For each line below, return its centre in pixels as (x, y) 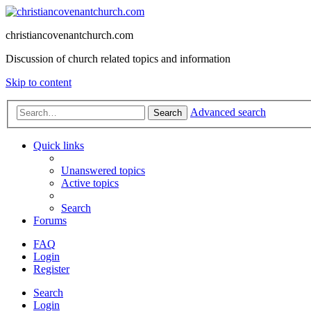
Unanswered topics (103, 170)
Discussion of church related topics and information (118, 59)
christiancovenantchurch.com (69, 35)
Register (51, 269)
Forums (50, 220)
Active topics (90, 183)
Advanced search (228, 112)
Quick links (59, 145)
